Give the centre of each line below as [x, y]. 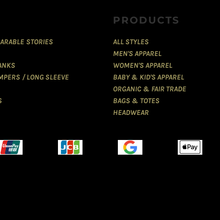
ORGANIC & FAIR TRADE [150, 89]
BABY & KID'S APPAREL [149, 77]
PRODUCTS [146, 20]
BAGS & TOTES [136, 101]
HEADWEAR [131, 113]
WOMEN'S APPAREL [143, 66]
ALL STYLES [131, 42]
